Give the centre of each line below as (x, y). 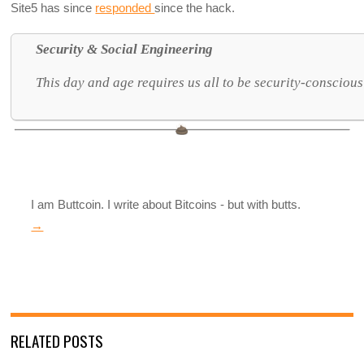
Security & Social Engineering (125, 50)
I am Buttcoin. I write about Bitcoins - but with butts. (166, 205)
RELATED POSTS (57, 340)
